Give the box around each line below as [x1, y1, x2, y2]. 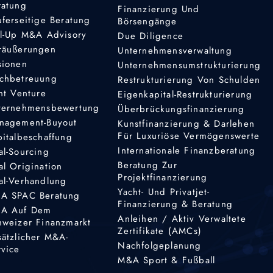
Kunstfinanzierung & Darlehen [118, 116, 255, 130]
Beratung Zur [118, 158, 177, 172]
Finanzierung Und [118, 2, 200, 16]
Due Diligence [118, 29, 183, 43]
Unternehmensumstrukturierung [118, 58, 261, 72]
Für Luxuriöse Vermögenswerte [118, 129, 260, 143]
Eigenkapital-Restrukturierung [118, 87, 253, 101]
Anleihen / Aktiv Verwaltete [118, 211, 246, 225]
